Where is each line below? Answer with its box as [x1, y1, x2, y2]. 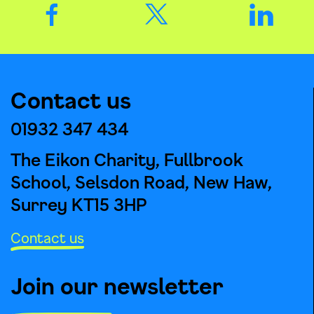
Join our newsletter [11, 273, 224, 299]
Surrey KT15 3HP [11, 195, 147, 215]
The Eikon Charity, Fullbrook [11, 150, 243, 170]
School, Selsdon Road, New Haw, [11, 172, 272, 193]
